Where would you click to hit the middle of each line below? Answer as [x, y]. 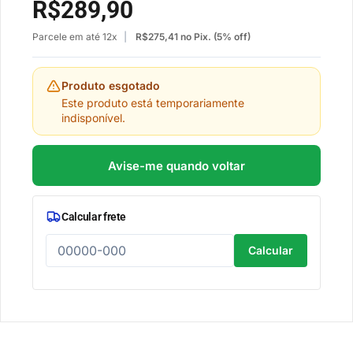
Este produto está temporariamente [153, 103]
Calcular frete [94, 217]
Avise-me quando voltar [176, 165]
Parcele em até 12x [75, 37]
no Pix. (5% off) [214, 37]
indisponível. [93, 118]
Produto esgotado [111, 85]
